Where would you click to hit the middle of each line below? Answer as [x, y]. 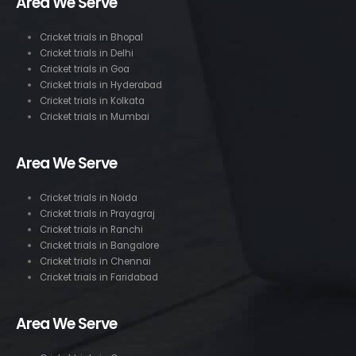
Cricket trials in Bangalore [99, 245]
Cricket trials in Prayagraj [97, 213]
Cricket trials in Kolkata [92, 101]
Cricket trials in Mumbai [94, 116]
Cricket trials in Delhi [86, 53]
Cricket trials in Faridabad [99, 277]
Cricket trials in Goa [84, 69]
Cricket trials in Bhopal [91, 37]
